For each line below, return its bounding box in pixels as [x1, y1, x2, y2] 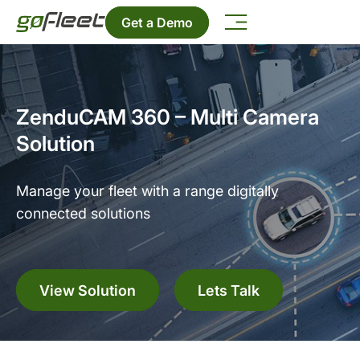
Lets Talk [198, 281, 260, 298]
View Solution [39, 281, 136, 298]
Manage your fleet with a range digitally [16, 182, 279, 199]
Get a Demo [121, 14, 194, 31]
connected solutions [16, 205, 150, 222]
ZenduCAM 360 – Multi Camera [16, 104, 319, 129]
